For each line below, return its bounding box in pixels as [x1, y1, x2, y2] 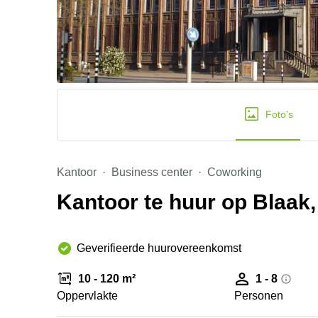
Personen [234, 290, 284, 302]
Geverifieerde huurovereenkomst [77, 242, 241, 254]
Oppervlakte [57, 290, 118, 302]
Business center [111, 166, 192, 178]
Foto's [265, 109, 294, 120]
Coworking [207, 166, 262, 178]
